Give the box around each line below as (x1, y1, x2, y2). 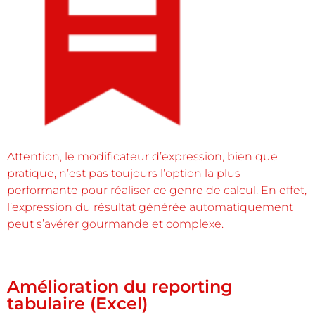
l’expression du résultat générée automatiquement (7, 200, 293, 214)
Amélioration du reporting (7, 276, 233, 297)
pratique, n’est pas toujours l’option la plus (7, 167, 240, 181)
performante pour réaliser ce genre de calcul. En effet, (7, 184, 307, 198)
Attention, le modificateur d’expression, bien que (7, 150, 278, 164)
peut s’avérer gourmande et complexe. (7, 217, 224, 231)
